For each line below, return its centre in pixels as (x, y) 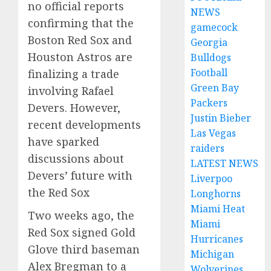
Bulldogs (211, 57)
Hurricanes (217, 239)
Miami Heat (218, 209)
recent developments (84, 125)
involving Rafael (71, 91)
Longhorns (216, 194)
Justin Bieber (221, 118)
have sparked (64, 142)
